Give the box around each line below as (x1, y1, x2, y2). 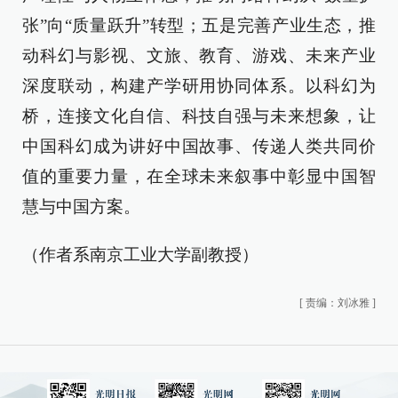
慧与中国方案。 (22, 197, 140, 216)
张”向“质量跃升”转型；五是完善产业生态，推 (22, 16, 376, 35)
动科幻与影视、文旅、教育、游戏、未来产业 (22, 46, 376, 65)
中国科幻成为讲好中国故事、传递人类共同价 (22, 137, 376, 155)
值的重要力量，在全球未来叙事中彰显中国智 (22, 167, 376, 186)
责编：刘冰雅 (306, 297, 370, 309)
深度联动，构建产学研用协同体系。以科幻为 (22, 76, 376, 95)
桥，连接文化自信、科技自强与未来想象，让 (22, 107, 376, 125)
